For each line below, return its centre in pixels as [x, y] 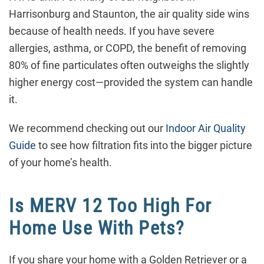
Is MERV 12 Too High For [110, 206]
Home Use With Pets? [97, 228]
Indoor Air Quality [206, 128]
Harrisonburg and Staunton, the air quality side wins [129, 14]
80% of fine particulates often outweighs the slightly [129, 65]
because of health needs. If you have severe [112, 31]
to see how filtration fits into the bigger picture [144, 146]
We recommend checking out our [87, 128]
